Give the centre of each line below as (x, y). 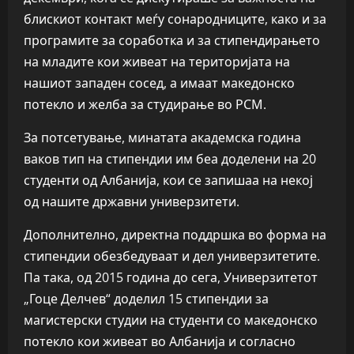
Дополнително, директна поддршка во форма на (175, 234)
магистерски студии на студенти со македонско (171, 320)
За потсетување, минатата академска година (162, 137)
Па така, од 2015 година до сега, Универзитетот (171, 277)
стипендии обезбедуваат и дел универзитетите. (172, 256)
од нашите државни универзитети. (132, 201)
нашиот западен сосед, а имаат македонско (159, 83)
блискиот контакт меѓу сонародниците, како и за (175, 19)
